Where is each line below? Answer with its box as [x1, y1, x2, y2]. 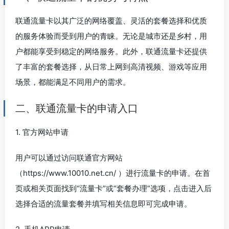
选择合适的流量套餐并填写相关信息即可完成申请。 [15, 198, 192, 209]
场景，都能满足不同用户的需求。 [15, 77, 130, 87]
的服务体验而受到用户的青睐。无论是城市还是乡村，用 [15, 31, 207, 41]
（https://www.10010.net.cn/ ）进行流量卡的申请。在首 [15, 168, 210, 178]
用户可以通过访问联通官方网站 [15, 152, 123, 163]
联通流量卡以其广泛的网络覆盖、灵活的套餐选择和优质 [15, 15, 207, 26]
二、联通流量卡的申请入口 [15, 102, 138, 114]
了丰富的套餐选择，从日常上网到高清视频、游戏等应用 [15, 61, 207, 72]
